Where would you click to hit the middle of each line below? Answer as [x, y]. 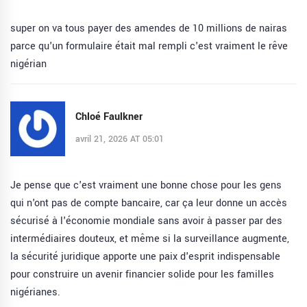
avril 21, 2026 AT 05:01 [120, 139]
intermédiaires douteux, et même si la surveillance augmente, [150, 239]
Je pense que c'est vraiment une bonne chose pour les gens [146, 186]
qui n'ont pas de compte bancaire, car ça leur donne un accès [149, 204]
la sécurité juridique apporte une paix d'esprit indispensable [145, 257]
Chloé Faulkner [109, 116]
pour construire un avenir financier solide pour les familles [142, 275]
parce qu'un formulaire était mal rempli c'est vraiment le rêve [149, 47]
